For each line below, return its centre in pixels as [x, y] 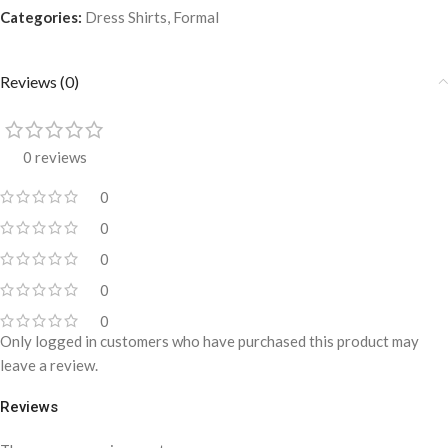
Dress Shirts [126, 16]
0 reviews [54, 156]
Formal [196, 16]
